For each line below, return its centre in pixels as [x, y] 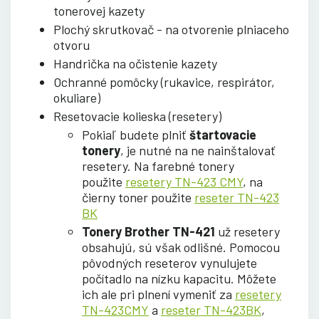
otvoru [72, 45]
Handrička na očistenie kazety [135, 63]
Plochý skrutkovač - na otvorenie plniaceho [171, 29]
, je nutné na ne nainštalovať [198, 150]
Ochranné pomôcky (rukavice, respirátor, [164, 82]
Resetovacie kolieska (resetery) [137, 116]
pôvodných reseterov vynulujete [169, 262]
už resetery [249, 231]
